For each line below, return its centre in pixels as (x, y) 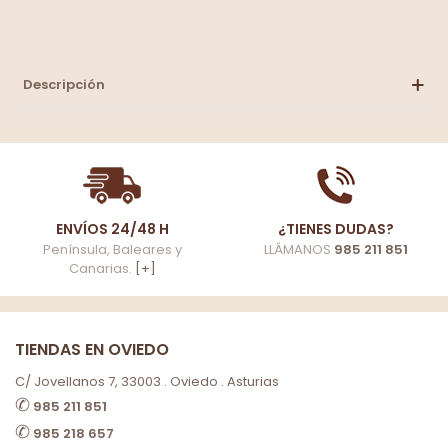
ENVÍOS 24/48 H (112, 229)
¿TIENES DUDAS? (336, 229)
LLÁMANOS (299, 249)
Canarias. (101, 268)
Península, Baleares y (112, 249)
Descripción (64, 84)
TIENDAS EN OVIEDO (92, 349)
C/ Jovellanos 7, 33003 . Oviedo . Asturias (147, 381)
